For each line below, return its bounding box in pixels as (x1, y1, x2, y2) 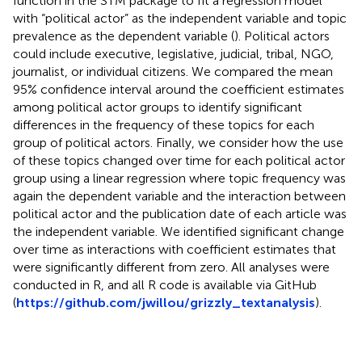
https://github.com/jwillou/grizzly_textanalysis (16, 294, 315, 310)
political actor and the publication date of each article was (13, 205, 347, 221)
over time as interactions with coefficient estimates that (13, 241, 336, 257)
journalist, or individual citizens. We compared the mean (13, 63, 333, 79)
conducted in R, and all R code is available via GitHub (13, 276, 317, 293)
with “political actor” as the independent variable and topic (13, 10, 347, 26)
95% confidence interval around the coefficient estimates (13, 81, 344, 97)
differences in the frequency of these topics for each (13, 116, 314, 133)
